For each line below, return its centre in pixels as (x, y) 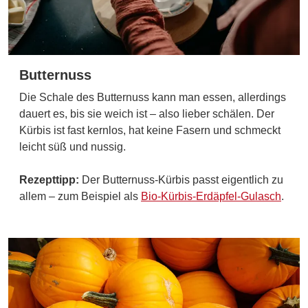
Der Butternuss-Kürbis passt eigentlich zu (183, 179)
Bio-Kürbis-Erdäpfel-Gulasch (211, 196)
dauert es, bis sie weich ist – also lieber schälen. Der (147, 113)
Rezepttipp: (51, 179)
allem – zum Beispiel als (80, 196)
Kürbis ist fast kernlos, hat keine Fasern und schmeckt (150, 130)
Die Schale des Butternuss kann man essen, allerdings (153, 97)
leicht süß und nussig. (74, 146)
